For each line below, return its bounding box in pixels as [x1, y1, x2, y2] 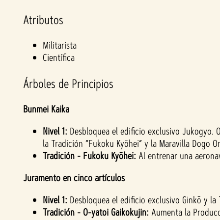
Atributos [23, 11, 63, 28]
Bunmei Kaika [23, 103, 69, 116]
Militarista [43, 39, 77, 52]
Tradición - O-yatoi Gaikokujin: [43, 206, 151, 219]
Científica [43, 51, 75, 64]
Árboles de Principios [23, 75, 113, 92]
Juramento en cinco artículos [23, 171, 125, 185]
